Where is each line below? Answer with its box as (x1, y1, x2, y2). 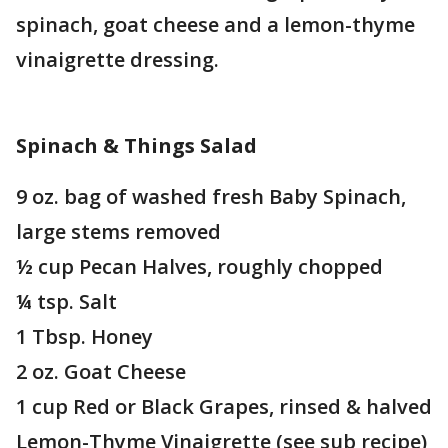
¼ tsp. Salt (16, 288, 117, 315)
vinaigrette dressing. (16, 46, 219, 73)
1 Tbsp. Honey (16, 323, 153, 350)
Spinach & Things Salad (16, 132, 257, 159)
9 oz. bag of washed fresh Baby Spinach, (16, 183, 406, 210)
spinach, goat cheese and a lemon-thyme (16, 11, 415, 38)
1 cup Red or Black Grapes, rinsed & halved (16, 393, 432, 420)
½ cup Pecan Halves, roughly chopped (16, 253, 383, 280)
